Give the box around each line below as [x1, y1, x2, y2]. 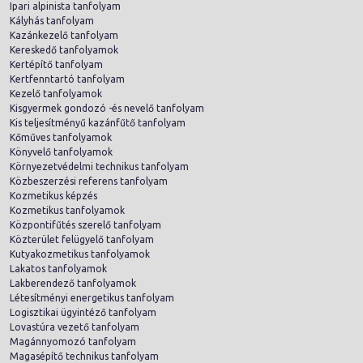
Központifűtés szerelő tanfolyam [10, 219, 161, 230]
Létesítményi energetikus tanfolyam [10, 292, 174, 303]
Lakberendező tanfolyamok [10, 277, 136, 288]
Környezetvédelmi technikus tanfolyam [10, 160, 189, 172]
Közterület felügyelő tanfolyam [10, 233, 154, 245]
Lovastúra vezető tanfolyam [10, 321, 139, 332]
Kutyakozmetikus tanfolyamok [10, 248, 150, 259]
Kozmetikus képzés [10, 190, 97, 201]
